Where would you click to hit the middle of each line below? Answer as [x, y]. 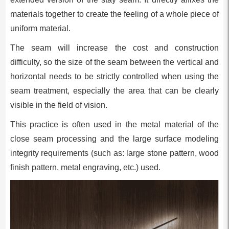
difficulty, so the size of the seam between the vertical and [114, 62]
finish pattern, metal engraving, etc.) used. [85, 168]
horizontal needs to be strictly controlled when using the [114, 77]
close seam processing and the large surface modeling [114, 139]
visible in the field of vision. [59, 105]
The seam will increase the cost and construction [114, 48]
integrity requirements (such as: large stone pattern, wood [114, 153]
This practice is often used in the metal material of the [114, 125]
